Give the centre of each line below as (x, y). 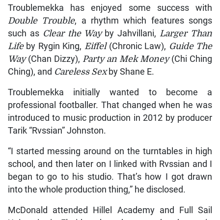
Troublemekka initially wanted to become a (110, 93)
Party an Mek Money (126, 59)
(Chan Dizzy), (54, 59)
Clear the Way (74, 34)
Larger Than (186, 34)
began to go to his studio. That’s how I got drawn (110, 177)
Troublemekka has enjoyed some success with (110, 8)
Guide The (191, 46)
